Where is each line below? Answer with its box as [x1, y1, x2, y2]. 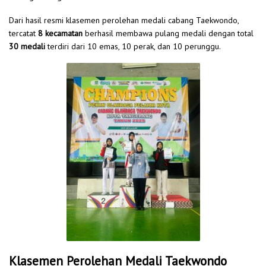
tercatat [9, 27, 38, 39]
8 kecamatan [38, 27, 83, 39]
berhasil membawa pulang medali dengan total [83, 27, 254, 39]
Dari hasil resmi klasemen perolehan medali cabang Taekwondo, [9, 14, 239, 26]
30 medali [9, 40, 45, 52]
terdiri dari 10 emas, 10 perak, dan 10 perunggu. [45, 40, 221, 52]
